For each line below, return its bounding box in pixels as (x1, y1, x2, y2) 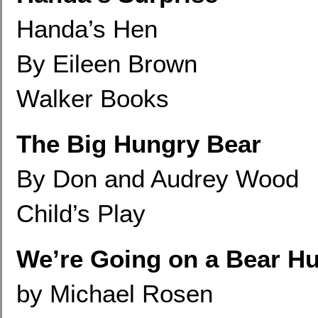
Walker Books (16, 84, 169, 112)
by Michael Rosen (16, 280, 213, 307)
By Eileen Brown (16, 50, 197, 77)
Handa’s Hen (16, 15, 158, 43)
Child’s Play (16, 199, 146, 227)
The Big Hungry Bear (16, 130, 261, 158)
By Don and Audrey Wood (16, 165, 299, 192)
